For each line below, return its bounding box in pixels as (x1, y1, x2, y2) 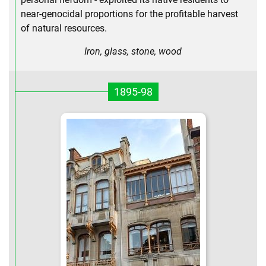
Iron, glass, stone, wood (84, 46, 182, 58)
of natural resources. (21, 23, 107, 34)
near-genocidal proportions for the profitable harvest (21, 8, 238, 20)
